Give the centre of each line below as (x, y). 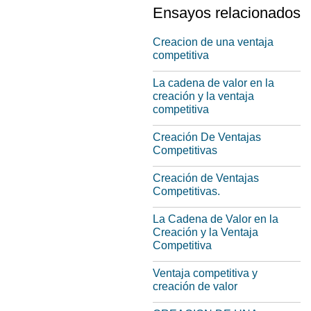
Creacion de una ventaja (213, 42)
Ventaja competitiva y (205, 273)
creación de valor (195, 286)
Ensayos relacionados (227, 13)
